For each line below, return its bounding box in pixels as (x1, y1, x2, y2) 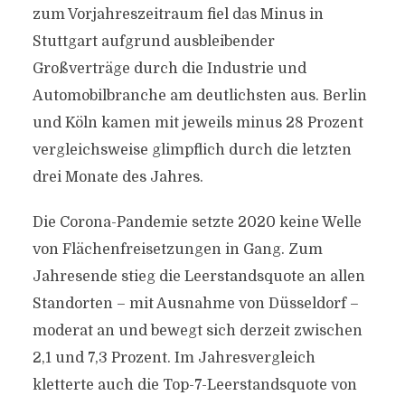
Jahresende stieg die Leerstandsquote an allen (32, 268, 365, 285)
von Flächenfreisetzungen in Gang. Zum (32, 241, 323, 258)
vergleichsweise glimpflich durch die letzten (32, 142, 352, 158)
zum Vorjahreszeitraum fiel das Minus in (32, 6, 324, 23)
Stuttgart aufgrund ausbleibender (32, 33, 275, 50)
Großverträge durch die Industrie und (32, 61, 306, 77)
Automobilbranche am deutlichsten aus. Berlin (32, 88, 367, 104)
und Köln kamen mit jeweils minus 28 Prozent (32, 115, 363, 131)
